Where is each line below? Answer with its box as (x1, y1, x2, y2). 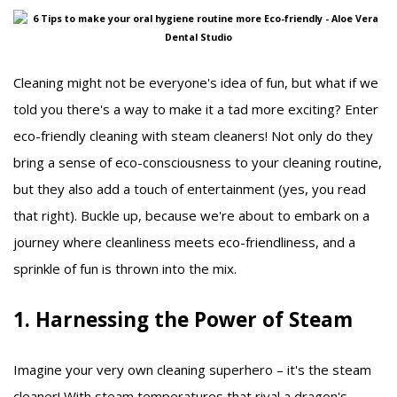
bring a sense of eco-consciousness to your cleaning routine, (13, 153, 382, 172)
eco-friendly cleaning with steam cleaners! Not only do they (13, 127, 373, 145)
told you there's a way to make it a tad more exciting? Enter (13, 100, 378, 119)
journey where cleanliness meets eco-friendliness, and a (13, 233, 355, 252)
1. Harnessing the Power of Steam (13, 306, 353, 334)
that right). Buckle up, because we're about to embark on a (13, 206, 370, 225)
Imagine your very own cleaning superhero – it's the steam (13, 360, 371, 378)
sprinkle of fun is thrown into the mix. (13, 260, 237, 278)
